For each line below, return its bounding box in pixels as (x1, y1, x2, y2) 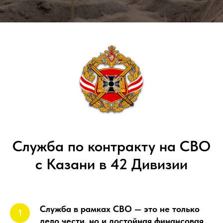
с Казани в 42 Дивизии (35, 155, 188, 173)
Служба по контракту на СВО (12, 137, 211, 155)
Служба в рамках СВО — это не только (40, 204, 200, 214)
